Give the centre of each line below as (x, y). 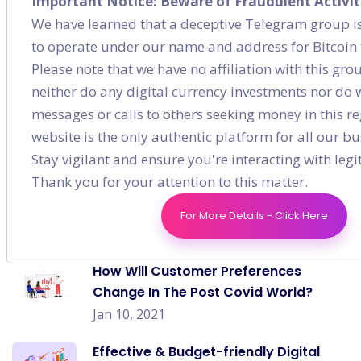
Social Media (51, 60)
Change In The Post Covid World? (203, 293)
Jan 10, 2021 (129, 315)
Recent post (62, 143)
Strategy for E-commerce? (182, 212)
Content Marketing (73, 21)
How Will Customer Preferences (197, 272)
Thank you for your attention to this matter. (170, 181)
